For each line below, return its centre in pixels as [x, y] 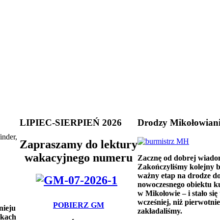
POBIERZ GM [79, 205]
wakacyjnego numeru [79, 157]
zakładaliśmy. [160, 211]
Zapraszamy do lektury [79, 144]
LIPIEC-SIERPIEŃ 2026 [71, 122]
